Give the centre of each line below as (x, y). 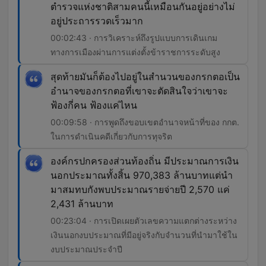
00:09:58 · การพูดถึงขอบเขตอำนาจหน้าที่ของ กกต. (145, 122)
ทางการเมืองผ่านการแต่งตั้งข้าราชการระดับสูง (135, 52)
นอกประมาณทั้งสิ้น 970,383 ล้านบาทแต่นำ (142, 175)
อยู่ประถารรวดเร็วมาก (97, 21)
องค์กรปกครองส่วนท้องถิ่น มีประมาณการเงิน (145, 161)
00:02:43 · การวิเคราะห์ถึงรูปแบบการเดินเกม (134, 38)
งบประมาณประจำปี (86, 249)
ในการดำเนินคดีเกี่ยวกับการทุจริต (111, 137)
